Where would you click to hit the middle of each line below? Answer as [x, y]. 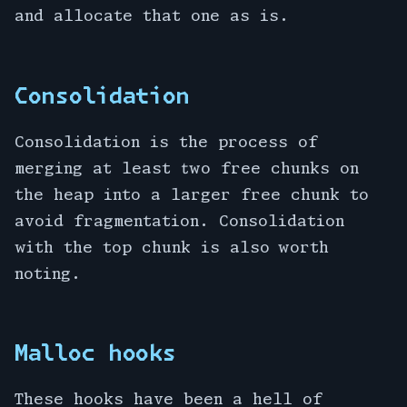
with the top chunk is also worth [172, 246]
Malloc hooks [95, 352]
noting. [48, 273]
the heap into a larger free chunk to [192, 194]
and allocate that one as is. [152, 15]
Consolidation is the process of [166, 141]
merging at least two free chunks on [187, 167]
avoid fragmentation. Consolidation [179, 220]
